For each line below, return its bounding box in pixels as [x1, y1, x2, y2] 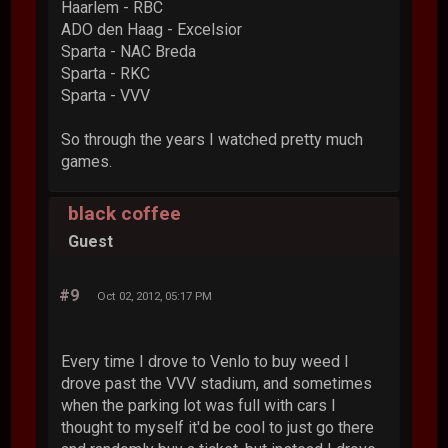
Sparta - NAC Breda [61, 41, 197, 61]
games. [61, 151, 113, 171]
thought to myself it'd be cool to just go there [61, 417, 375, 437]
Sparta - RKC [61, 63, 151, 83]
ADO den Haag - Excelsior [61, 19, 243, 39]
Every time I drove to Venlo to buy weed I [61, 351, 350, 371]
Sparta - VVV [61, 85, 151, 105]
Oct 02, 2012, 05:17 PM [97, 288, 213, 303]
